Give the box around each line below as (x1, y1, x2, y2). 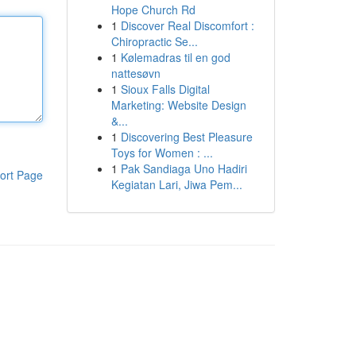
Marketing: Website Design (110, 97, 246, 113)
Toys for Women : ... (110, 145, 213, 161)
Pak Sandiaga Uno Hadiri (120, 161, 247, 176)
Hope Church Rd (110, 2, 195, 17)
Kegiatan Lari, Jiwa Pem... (110, 176, 242, 192)
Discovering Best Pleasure (120, 129, 253, 145)
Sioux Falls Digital (120, 81, 210, 97)
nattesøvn (110, 65, 161, 81)
